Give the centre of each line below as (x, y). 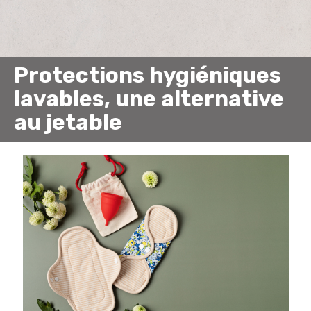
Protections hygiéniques (148, 75)
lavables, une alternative (149, 99)
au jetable (68, 122)
